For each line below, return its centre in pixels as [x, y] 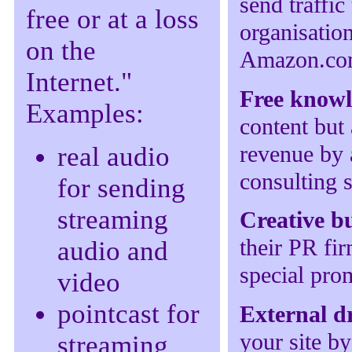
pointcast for [128, 313]
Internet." [79, 82]
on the [61, 51]
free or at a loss [112, 20]
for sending [121, 188]
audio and [113, 251]
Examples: [85, 114]
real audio [114, 156]
